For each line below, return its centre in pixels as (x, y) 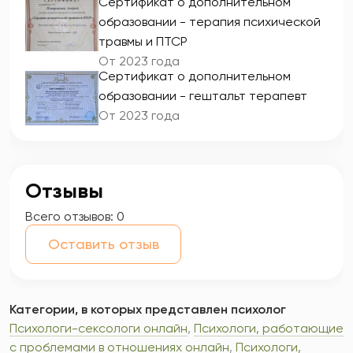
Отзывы (64, 191)
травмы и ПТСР (143, 41)
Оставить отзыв (103, 244)
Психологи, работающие (269, 328)
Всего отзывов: (69, 216)
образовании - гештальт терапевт (203, 96)
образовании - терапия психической (210, 22)
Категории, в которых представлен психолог (148, 309)
